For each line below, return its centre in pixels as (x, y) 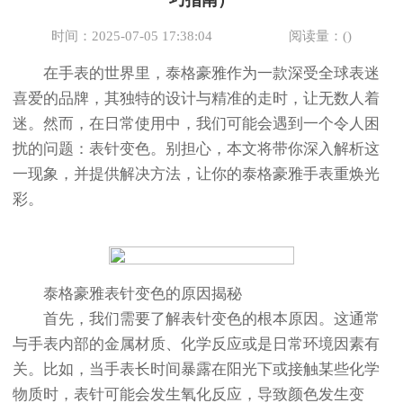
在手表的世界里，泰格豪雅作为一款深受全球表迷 (196, 74)
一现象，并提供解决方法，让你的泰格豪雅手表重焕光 (196, 175)
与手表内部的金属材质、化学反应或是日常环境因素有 (196, 345)
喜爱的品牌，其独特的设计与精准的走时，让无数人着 (196, 99)
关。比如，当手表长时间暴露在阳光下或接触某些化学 (196, 370)
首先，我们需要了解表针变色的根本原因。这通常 (196, 319)
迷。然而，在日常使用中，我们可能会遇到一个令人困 (196, 124)
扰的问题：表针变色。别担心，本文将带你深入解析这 (196, 149)
